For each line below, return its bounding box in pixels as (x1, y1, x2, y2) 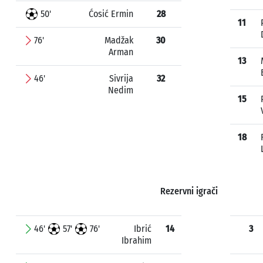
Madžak (104, 35, 133, 46)
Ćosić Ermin (89, 8, 133, 19)
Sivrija (109, 73, 133, 84)
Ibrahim (122, 235, 151, 246)
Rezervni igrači (160, 186, 218, 197)
